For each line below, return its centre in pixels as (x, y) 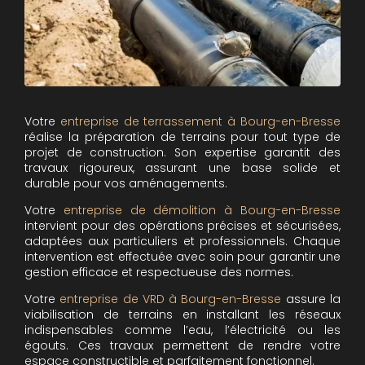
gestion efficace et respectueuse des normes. (159, 272)
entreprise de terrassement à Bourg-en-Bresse (200, 121)
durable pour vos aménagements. (126, 183)
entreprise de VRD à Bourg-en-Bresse (171, 299)
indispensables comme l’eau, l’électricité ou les (182, 330)
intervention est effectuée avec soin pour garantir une (182, 256)
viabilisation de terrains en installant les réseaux (182, 314)
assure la (311, 299)
